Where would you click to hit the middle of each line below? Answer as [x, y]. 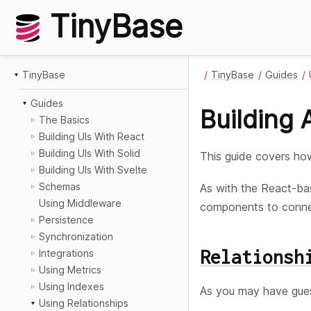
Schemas [60, 186]
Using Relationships [84, 303]
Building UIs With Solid [90, 153]
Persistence [66, 220]
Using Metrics [70, 270]
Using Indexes [72, 286]
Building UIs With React [92, 136]
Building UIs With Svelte [93, 170]
